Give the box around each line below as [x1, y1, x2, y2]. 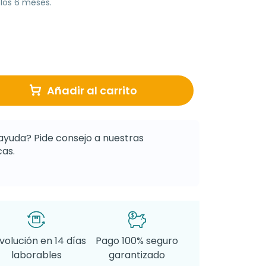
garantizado [109, 248, 166, 262]
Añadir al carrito [47, 83, 137, 98]
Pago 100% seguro [96, 233, 179, 248]
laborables [11, 248, 62, 262]
